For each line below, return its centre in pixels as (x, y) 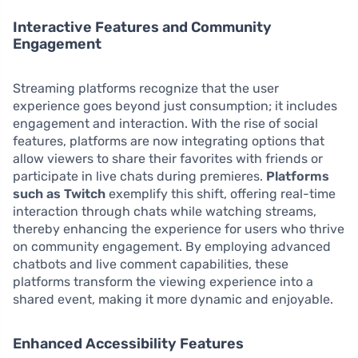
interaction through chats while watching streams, (165, 212)
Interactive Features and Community (142, 28)
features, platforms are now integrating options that (169, 141)
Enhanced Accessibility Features (128, 344)
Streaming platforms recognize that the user (146, 89)
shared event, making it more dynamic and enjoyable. (173, 300)
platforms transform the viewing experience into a (163, 282)
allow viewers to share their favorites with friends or (168, 159)
